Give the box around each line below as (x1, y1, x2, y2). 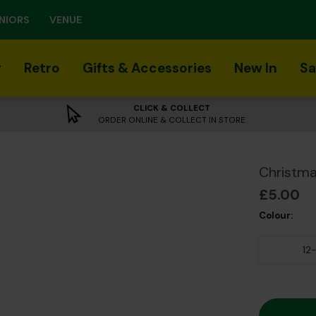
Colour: (259, 209, 293, 221)
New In (234, 59, 277, 77)
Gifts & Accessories (83, 59, 212, 77)
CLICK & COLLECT (133, 102, 211, 114)
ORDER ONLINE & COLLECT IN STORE (98, 114, 246, 126)
